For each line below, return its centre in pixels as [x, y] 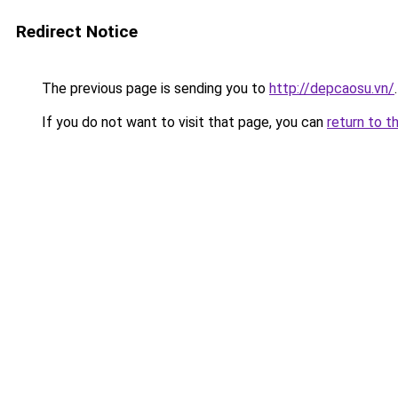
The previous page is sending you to [154, 88]
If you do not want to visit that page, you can [183, 122]
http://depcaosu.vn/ [332, 88]
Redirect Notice [77, 32]
